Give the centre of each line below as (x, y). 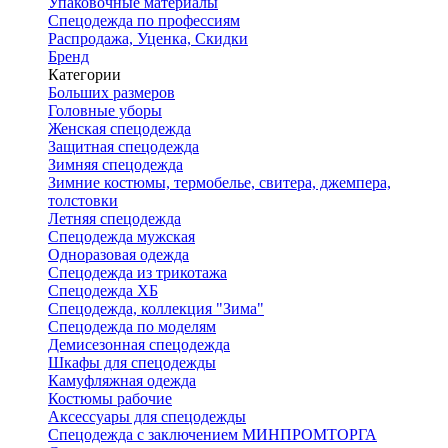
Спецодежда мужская (121, 236)
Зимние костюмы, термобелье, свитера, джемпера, (219, 182)
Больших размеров (111, 92)
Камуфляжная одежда (122, 380)
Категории (84, 74)
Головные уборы (105, 110)
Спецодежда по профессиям (144, 20)
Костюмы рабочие (110, 398)
